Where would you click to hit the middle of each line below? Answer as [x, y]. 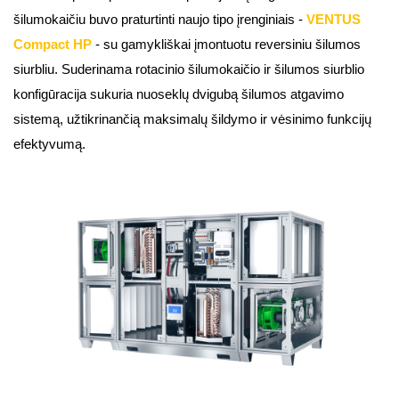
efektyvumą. [49, 144]
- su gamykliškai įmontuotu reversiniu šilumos [228, 45]
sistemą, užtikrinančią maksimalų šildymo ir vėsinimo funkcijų [192, 119]
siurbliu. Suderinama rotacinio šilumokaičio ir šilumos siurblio [189, 69]
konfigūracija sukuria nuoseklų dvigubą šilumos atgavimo [179, 94]
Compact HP [53, 45]
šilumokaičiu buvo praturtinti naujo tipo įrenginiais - [160, 20]
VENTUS [334, 20]
